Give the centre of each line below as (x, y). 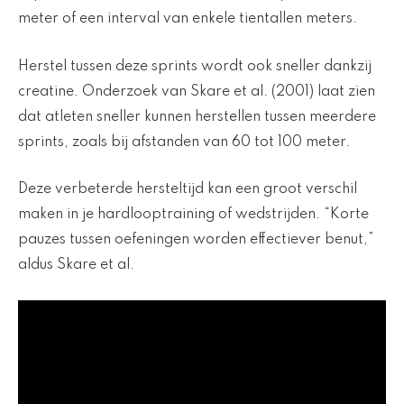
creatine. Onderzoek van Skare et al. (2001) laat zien (197, 92)
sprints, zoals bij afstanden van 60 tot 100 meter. (184, 142)
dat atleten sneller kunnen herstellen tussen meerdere (197, 117)
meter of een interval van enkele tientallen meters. (188, 19)
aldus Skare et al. (76, 266)
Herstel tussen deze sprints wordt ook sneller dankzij (195, 66)
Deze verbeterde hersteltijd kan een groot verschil (188, 190)
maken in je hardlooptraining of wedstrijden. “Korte (193, 215)
